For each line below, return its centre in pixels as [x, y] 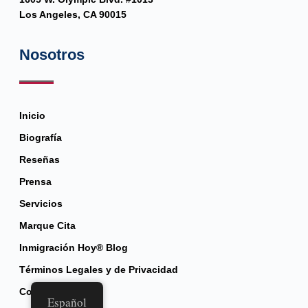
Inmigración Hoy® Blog [73, 247]
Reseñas [39, 159]
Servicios [41, 203]
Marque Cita [47, 225]
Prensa [35, 181]
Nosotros [52, 54]
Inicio [32, 115]
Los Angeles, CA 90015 [73, 14]
